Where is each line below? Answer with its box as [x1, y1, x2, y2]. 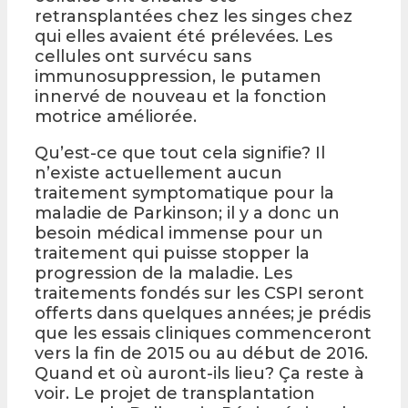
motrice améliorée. [35, 106, 197, 127]
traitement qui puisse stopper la [35, 242, 310, 263]
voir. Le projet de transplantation [35, 382, 315, 403]
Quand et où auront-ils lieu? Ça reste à [35, 362, 364, 383]
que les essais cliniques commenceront [35, 322, 372, 343]
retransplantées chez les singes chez [35, 5, 352, 26]
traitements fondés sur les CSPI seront [35, 282, 364, 303]
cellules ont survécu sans [35, 46, 251, 66]
